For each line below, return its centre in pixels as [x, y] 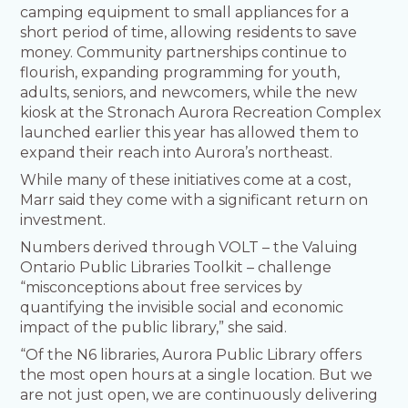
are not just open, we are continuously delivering [199, 395]
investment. [63, 220]
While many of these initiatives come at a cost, [186, 180]
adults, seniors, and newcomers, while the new [189, 93]
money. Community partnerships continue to [184, 53]
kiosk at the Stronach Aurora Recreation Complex [201, 113]
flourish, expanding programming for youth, [180, 73]
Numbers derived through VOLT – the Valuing [189, 248]
